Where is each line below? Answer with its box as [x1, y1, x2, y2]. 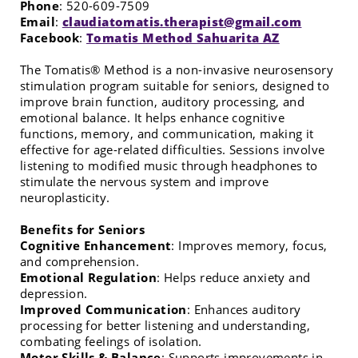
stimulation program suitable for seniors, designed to [20, 77, 330, 93]
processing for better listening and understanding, [20, 316, 310, 333]
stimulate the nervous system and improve [20, 173, 268, 189]
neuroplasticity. [20, 189, 110, 205]
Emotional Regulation [20, 268, 157, 285]
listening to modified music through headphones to [20, 157, 318, 173]
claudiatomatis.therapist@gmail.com [62, 13, 302, 30]
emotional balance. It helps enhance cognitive [20, 109, 284, 125]
